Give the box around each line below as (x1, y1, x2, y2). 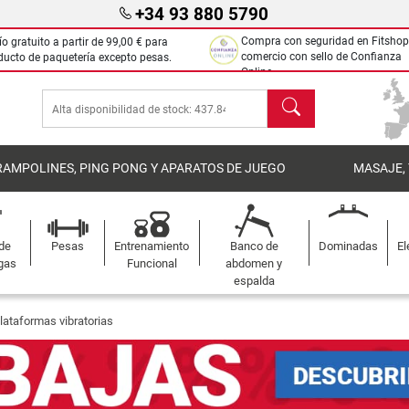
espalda (233, 274, 275, 288)
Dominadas (318, 239, 378, 253)
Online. (241, 66, 275, 79)
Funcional (126, 257, 177, 270)
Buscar (267, 90, 312, 108)
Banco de (229, 239, 278, 253)
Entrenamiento (114, 239, 190, 253)
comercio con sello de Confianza (241, 50, 402, 63)
